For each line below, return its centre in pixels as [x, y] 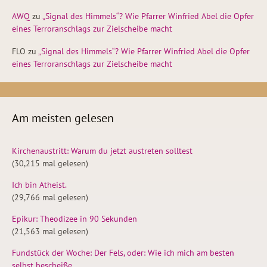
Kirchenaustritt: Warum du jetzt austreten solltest [102, 151]
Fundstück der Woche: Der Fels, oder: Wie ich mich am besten [123, 253]
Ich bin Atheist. [39, 185]
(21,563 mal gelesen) [50, 232]
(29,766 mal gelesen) [50, 198]
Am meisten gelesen [63, 118]
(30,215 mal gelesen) [50, 164]
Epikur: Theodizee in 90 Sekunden [74, 219]
